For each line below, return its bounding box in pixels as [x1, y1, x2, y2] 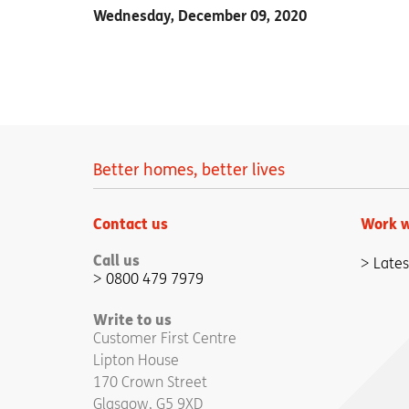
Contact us [93, 214, 168, 233]
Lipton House [93, 351, 179, 369]
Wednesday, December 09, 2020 [93, 7, 307, 26]
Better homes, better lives [93, 159, 285, 180]
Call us [93, 250, 140, 269]
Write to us [93, 309, 172, 329]
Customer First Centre [93, 329, 236, 347]
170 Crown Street [93, 372, 207, 391]
